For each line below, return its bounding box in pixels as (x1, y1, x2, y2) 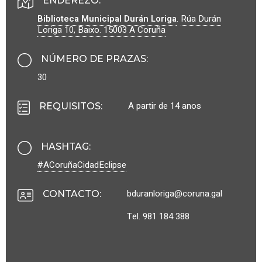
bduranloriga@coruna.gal (127, 187, 222, 201)
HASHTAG (41, 141, 89, 153)
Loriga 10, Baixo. (37, 23, 104, 37)
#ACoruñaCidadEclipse (37, 158, 126, 172)
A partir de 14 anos (128, 99, 201, 113)
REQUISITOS (39, 101, 101, 112)
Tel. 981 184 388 (127, 210, 189, 223)
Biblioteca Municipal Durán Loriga (37, 12, 177, 26)
